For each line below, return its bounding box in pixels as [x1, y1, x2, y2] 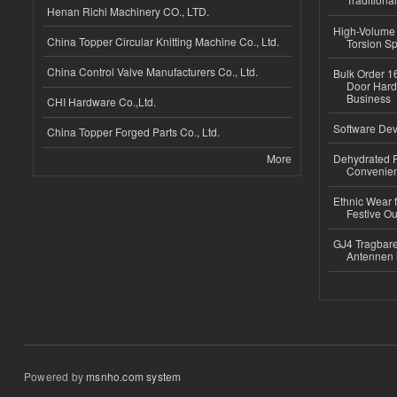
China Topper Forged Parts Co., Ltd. [47, 124, 220, 140]
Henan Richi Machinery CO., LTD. [47, 3, 209, 19]
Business [346, 90, 391, 105]
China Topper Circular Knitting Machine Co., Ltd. [47, 33, 279, 49]
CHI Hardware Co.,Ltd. [47, 94, 156, 110]
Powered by [24, 369, 87, 384]
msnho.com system [86, 369, 182, 384]
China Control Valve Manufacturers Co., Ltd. [47, 64, 258, 80]
